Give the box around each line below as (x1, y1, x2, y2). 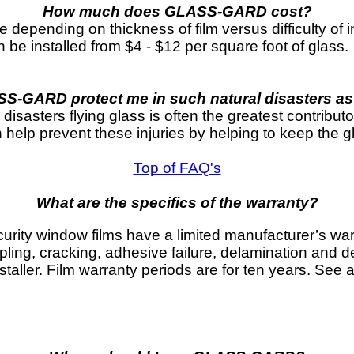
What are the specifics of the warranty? (36, 194, 318, 211)
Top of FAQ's (133, 159, 221, 176)
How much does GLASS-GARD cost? (42, 2, 312, 20)
